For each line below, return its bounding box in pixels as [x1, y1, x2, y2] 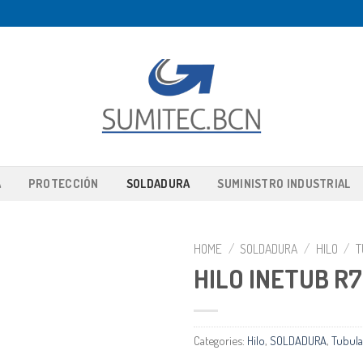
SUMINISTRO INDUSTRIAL [217, 176, 351, 190]
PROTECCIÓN [28, 176, 99, 190]
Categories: [194, 333, 247, 348]
